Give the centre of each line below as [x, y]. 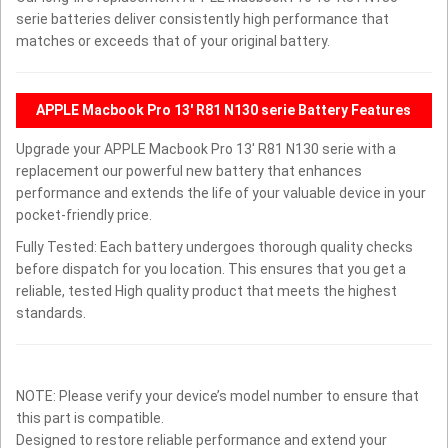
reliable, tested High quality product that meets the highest [206, 290]
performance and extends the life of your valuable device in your [221, 192]
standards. [51, 312]
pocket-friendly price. [84, 214]
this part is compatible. [90, 417]
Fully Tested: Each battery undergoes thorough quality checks [214, 246]
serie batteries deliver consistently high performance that [202, 18]
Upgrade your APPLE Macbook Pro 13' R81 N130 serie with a [206, 148]
